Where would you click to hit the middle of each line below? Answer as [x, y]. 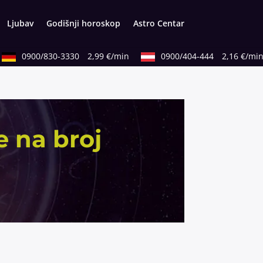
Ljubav [20, 23]
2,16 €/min [234, 56]
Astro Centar [159, 23]
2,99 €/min [99, 56]
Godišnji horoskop [83, 23]
